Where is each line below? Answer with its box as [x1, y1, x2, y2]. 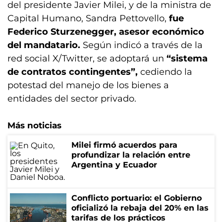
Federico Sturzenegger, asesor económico [7, 26, 204, 37]
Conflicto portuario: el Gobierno [71, 193, 202, 203]
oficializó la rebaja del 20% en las [71, 203, 209, 213]
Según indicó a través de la [83, 40, 203, 51]
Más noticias [7, 120, 61, 130]
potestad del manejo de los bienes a [7, 80, 169, 91]
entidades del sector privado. [7, 93, 136, 104]
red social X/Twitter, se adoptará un [7, 53, 166, 64]
